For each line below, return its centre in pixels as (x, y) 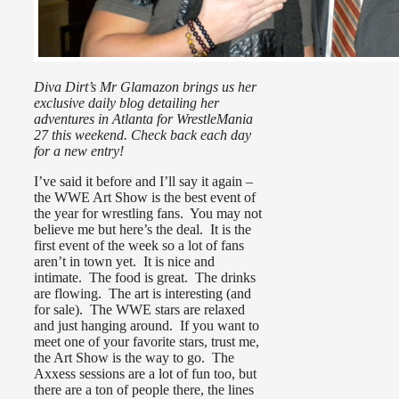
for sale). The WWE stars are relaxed (139, 309)
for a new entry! (79, 151)
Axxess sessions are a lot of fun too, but (145, 373)
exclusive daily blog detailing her (126, 102)
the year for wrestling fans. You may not (148, 213)
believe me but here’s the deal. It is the (142, 229)
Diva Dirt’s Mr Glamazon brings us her (145, 86)
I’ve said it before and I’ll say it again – (143, 181)
